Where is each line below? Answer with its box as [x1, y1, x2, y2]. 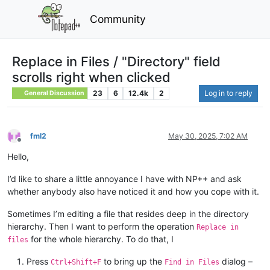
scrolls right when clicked [12, 69, 171, 85]
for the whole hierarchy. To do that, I [28, 233, 174, 244]
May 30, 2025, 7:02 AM [168, 131, 248, 140]
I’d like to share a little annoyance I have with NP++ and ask [7, 173, 242, 184]
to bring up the [101, 256, 165, 266]
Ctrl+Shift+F [51, 257, 101, 266]
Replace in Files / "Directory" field [12, 53, 221, 69]
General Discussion [23, 89, 85, 97]
